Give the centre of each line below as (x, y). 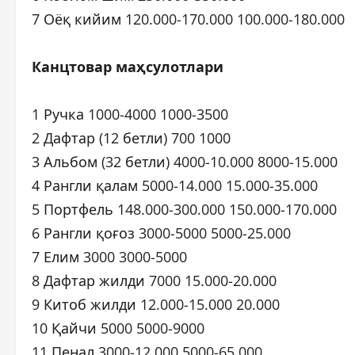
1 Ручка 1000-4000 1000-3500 (130, 115)
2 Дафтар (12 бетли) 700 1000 (131, 138)
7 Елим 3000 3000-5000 (109, 257)
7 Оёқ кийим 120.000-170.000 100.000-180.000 (188, 19)
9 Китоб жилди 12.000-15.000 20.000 (156, 305)
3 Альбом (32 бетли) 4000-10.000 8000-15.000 (185, 162)
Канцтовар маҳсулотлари (128, 67)
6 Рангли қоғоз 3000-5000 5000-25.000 (161, 233)
